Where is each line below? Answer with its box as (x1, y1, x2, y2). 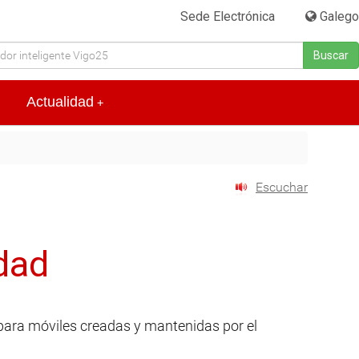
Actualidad (26, 94, 94, 111)
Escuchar (256, 179, 308, 196)
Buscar (313, 49, 349, 62)
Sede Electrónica (180, 9, 276, 24)
